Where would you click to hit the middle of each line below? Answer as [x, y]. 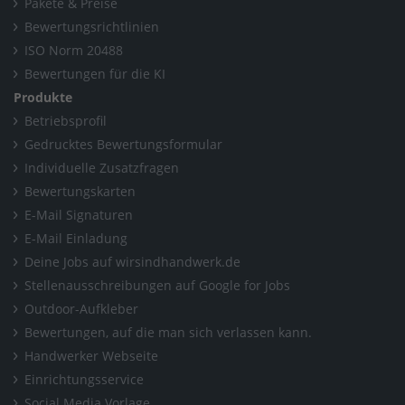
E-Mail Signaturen [79, 214]
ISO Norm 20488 [74, 50]
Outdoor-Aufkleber [81, 308]
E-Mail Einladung [76, 238]
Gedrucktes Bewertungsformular [123, 144]
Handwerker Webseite [91, 355]
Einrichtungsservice [84, 379]
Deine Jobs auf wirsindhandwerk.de [132, 261]
